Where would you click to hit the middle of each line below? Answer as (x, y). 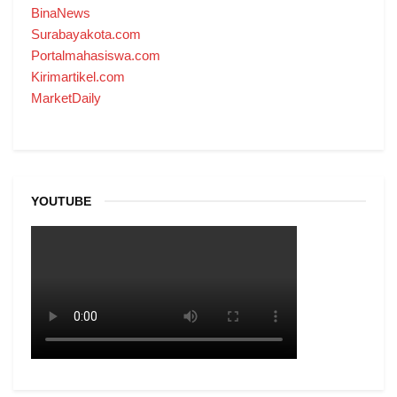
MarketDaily (66, 97)
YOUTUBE (61, 201)
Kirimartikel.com (78, 76)
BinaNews (61, 12)
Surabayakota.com (86, 34)
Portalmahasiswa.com (96, 55)
